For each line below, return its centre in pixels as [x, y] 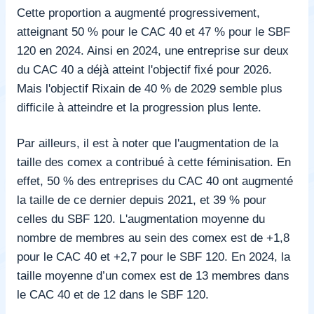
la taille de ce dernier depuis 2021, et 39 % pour [142, 199]
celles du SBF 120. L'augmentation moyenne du [141, 218]
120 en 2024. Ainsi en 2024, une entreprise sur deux [153, 50]
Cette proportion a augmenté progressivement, [138, 12]
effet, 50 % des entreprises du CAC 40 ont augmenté [155, 180]
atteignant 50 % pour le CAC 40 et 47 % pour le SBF [153, 31]
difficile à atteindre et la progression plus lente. [139, 107]
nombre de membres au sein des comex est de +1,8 [153, 237]
